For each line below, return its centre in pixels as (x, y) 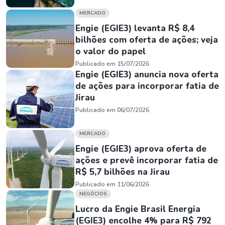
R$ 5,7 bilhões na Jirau (123, 172)
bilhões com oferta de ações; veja (147, 40)
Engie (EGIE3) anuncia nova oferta (147, 75)
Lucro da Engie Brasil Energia (138, 209)
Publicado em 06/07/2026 (112, 110)
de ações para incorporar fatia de (147, 86)
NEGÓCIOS (93, 194)
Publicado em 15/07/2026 (112, 64)
